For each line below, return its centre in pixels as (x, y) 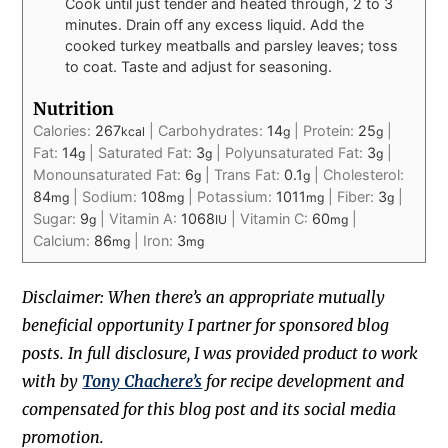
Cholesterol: (364, 175)
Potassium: (237, 197)
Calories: (64, 131)
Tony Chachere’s (142, 381)
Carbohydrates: (213, 131)
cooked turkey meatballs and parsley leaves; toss (232, 46)
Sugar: (57, 219)
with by (52, 381)
